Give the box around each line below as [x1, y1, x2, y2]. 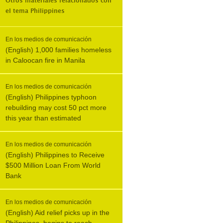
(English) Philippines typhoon [5, 93, 97, 101]
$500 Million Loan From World [5, 161, 101, 169]
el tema [5, 8, 30, 14]
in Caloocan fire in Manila [5, 56, 85, 64]
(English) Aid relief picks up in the [5, 209, 110, 217]
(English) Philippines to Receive [5, 151, 105, 159]
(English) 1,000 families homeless [5, 46, 111, 54]
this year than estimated [5, 114, 81, 122]
